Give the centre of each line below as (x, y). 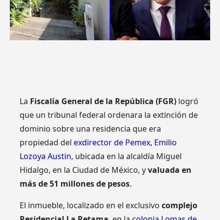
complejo (180, 205)
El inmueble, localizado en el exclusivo (91, 205)
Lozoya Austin (46, 156)
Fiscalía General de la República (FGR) (103, 101)
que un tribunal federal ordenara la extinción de (109, 115)
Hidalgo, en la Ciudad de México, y (84, 170)
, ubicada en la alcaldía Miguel (127, 156)
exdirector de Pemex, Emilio (125, 142)
